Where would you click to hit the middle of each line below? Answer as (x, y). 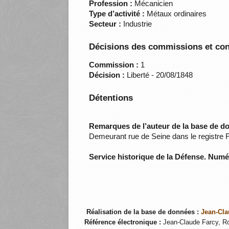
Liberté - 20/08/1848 (159, 75)
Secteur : (105, 24)
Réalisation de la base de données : (142, 212)
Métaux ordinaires (176, 14)
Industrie (137, 24)
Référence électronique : (122, 222)
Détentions (111, 98)
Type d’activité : (117, 14)
